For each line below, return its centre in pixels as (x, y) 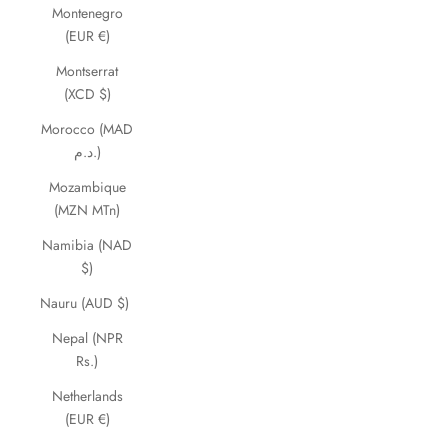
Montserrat (87, 71)
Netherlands (87, 396)
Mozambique (87, 187)
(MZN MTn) (87, 210)
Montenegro (87, 13)
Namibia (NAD (87, 245)
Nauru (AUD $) (84, 303)
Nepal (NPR (87, 338)
